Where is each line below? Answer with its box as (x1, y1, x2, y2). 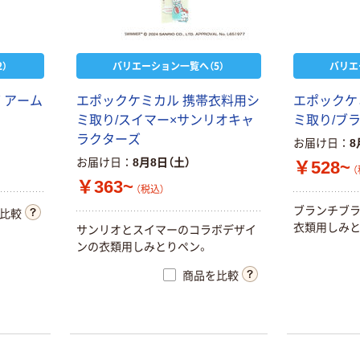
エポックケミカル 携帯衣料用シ (76, 93, 260, 108)
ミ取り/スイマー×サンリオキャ (76, 112, 254, 127)
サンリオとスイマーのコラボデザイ (76, 223, 256, 237)
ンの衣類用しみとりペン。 (76, 240, 209, 254)
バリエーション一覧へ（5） (112, 58, 225, 72)
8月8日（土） (132, 155, 190, 169)
